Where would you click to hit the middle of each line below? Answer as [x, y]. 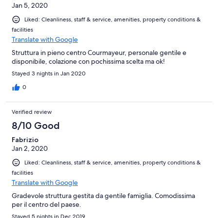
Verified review [32, 112]
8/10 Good [36, 126]
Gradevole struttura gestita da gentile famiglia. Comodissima [103, 196]
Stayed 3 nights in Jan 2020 [49, 74]
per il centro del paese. [46, 205]
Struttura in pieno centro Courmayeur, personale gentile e [99, 53]
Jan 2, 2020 [30, 149]
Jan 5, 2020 [30, 6]
